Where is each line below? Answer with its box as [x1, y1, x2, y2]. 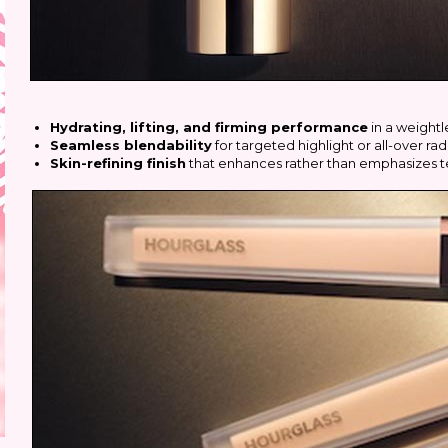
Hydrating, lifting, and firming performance [50, 119, 368, 135]
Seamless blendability [50, 137, 212, 153]
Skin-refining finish [50, 155, 186, 171]
